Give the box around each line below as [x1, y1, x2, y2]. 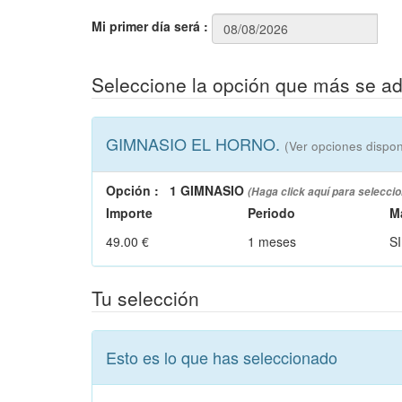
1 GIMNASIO [170, 180, 244, 199]
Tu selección [92, 284, 199, 311]
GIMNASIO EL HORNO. [106, 131, 284, 155]
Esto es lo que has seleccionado [106, 345, 337, 369]
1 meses [248, 232, 297, 250]
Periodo [248, 203, 296, 222]
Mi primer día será [92, 17, 200, 36]
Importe [106, 203, 153, 222]
